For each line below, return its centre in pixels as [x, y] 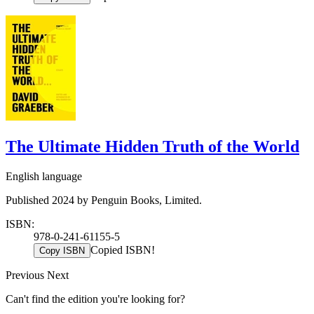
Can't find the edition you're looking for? [95, 299]
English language [44, 177]
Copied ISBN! [123, 250]
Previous [26, 275]
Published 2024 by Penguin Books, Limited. [104, 200]
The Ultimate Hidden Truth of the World [152, 147]
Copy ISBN [62, 251]
